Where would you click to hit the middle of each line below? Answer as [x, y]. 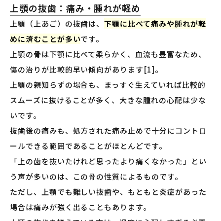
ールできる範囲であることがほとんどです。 [88, 146]
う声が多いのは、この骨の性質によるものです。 [96, 177]
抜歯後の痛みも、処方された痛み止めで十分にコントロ [108, 131]
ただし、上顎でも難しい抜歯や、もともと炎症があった [108, 192]
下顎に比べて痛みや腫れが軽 [155, 24]
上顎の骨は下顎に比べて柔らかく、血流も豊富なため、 [108, 54]
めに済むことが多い [45, 39]
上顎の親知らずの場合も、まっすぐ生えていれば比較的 [108, 85]
